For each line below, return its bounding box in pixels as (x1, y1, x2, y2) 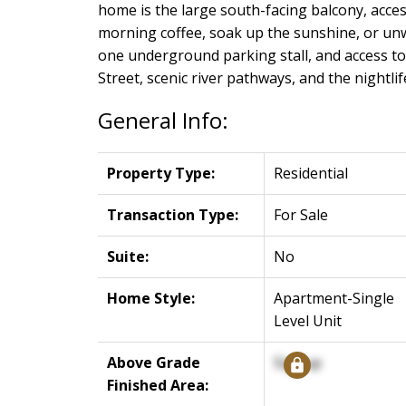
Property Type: (106, 162, 215, 183)
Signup (273, 352, 322, 372)
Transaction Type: (106, 204, 238, 225)
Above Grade (106, 352, 200, 372)
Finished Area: (106, 374, 208, 395)
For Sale (273, 204, 328, 225)
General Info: (97, 104, 228, 135)
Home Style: (106, 287, 195, 308)
